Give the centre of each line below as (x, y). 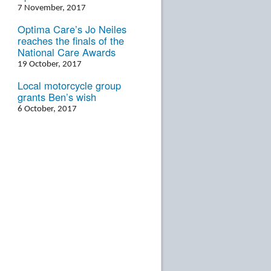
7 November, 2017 (51, 8)
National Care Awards (66, 52)
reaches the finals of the (70, 40)
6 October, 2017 (47, 109)
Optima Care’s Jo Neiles (72, 29)
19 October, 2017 (49, 64)
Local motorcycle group (69, 85)
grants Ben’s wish (57, 96)
